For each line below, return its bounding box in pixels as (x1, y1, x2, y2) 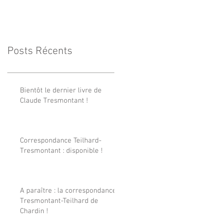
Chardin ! (20, 206, 48, 216)
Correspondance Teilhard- (20, 136, 102, 145)
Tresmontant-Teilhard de (20, 196, 99, 205)
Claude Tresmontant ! (20, 96, 88, 105)
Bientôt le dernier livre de (20, 86, 102, 95)
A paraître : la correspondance (20, 186, 116, 195)
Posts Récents (7, 44, 73, 58)
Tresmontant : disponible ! (20, 146, 103, 155)
